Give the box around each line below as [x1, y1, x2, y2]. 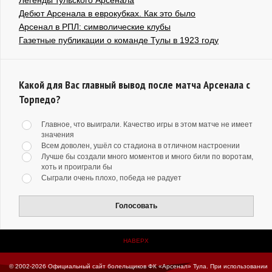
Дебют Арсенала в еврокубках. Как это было [19, 8, 195, 18]
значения [41, 130, 74, 139]
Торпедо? [19, 92, 61, 106]
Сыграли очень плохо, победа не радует [41, 173, 182, 182]
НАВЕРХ [123, 237, 149, 244]
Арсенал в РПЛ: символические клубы [19, 21, 171, 32]
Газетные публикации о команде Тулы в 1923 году [19, 35, 219, 45]
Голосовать [115, 201, 157, 210]
